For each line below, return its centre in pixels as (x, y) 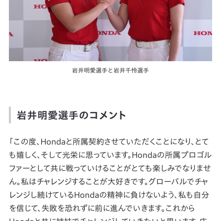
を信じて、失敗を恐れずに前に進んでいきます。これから (102, 208)
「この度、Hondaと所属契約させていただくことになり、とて (109, 142)
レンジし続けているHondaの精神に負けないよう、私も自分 (109, 195)
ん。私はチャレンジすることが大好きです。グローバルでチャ (108, 182)
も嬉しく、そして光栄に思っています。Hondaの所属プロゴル (110, 155)
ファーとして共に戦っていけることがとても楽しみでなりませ (110, 168)
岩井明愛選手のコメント (72, 115)
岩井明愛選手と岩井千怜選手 (110, 70)
